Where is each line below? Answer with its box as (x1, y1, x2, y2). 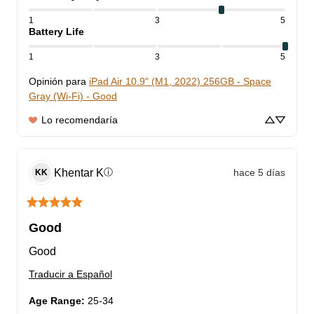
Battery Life (29, 26, 84, 38)
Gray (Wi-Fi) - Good (29, 90, 117, 102)
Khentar (54, 166, 93, 179)
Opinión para (29, 76, 86, 88)
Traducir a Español (29, 268, 112, 280)
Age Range (29, 295, 81, 307)
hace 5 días (233, 166, 285, 178)
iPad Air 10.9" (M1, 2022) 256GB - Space (89, 76, 271, 88)
